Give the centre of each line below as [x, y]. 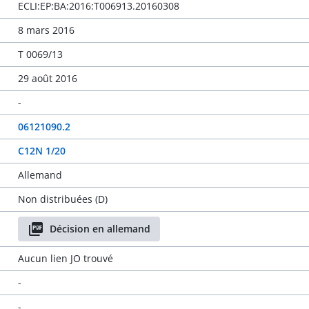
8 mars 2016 [46, 30]
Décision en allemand [100, 229]
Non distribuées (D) [62, 199]
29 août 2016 [47, 78]
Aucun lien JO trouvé [65, 258]
